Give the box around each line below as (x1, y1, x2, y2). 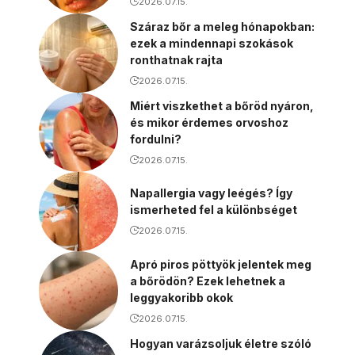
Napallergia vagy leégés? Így (130, 186, 292, 200)
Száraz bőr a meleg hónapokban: (130, 19, 315, 33)
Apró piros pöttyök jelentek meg (130, 257, 311, 271)
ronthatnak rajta (130, 52, 223, 67)
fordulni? (130, 132, 181, 146)
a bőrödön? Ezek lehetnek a (130, 273, 285, 288)
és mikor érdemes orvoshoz (130, 115, 288, 129)
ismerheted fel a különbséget (130, 203, 297, 216)
